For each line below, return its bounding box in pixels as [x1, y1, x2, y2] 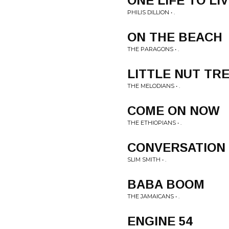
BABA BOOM [127, 177, 204, 191]
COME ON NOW [127, 104, 220, 118]
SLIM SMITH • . [127, 156, 166, 163]
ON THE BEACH [127, 30, 222, 44]
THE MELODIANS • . [127, 82, 180, 89]
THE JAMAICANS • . [127, 193, 179, 200]
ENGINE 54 [127, 214, 192, 228]
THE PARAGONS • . [127, 45, 179, 53]
